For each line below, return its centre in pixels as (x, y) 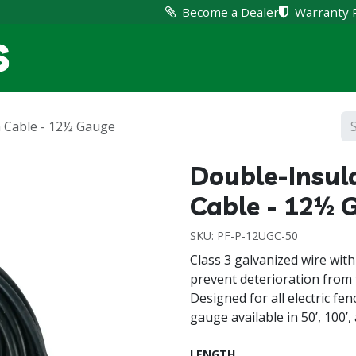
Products (282, 58)
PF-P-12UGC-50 (257, 236)
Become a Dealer (230, 12)
